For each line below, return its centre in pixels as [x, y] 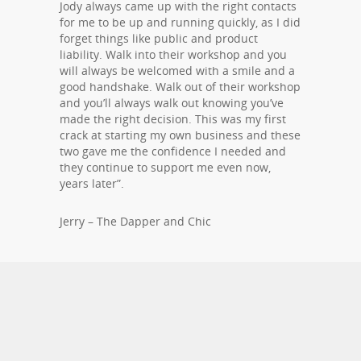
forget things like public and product [159, 39]
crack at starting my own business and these [180, 135]
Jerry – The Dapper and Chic [135, 222]
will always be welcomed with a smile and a [177, 71]
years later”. [92, 184]
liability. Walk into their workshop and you [173, 55]
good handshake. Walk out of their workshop [180, 87]
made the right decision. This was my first [173, 119]
